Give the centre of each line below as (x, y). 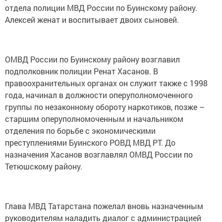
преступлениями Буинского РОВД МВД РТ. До (90, 142)
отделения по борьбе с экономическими (80, 131)
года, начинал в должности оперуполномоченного (99, 95)
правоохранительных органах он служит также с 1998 (106, 83)
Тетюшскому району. (44, 166)
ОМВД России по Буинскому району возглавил (92, 59)
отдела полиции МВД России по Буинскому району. (101, 8)
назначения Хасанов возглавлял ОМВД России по (99, 154)
